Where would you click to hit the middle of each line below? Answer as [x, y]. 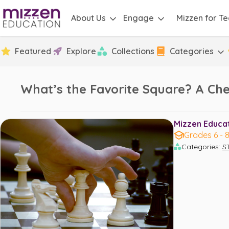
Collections [133, 51]
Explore [81, 51]
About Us [88, 18]
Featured [33, 51]
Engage [139, 18]
